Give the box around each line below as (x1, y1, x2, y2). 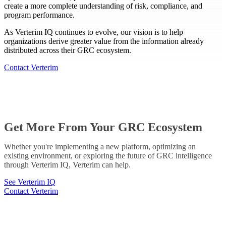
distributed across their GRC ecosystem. (4, 46, 131, 55)
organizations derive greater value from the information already (4, 37, 204, 46)
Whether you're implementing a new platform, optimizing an (4, 142, 196, 151)
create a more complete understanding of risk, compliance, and (4, 2, 202, 11)
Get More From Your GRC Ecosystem (4, 121, 202, 134)
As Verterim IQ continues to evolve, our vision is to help (4, 28, 183, 37)
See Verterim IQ (4, 178, 55, 187)
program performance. (4, 11, 75, 20)
